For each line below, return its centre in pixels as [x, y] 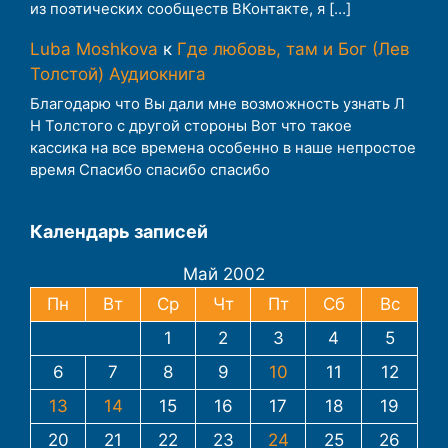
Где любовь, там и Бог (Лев [293, 49]
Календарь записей [119, 231]
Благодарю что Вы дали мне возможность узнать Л [217, 103]
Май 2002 [224, 273]
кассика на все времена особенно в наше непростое [223, 147]
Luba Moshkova [94, 49]
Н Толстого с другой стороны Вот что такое [191, 125]
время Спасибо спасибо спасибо [150, 169]
